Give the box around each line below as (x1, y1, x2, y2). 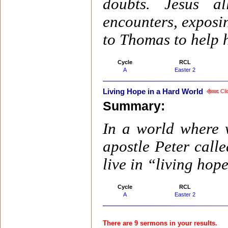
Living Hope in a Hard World (103, 88, 203, 96)
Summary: (103, 99, 168, 113)
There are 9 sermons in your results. (103, 219, 217, 227)
